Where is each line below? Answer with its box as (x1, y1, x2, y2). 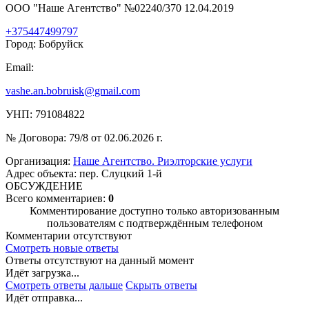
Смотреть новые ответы (6, 242, 119, 255)
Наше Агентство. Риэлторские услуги (73, 155, 252, 168)
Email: (6, 61, 34, 74)
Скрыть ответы (126, 279, 197, 292)
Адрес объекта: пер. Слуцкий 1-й (6, 168, 162, 180)
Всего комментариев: (6, 192, 108, 205)
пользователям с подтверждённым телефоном (46, 217, 263, 230)
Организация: (6, 155, 73, 168)
